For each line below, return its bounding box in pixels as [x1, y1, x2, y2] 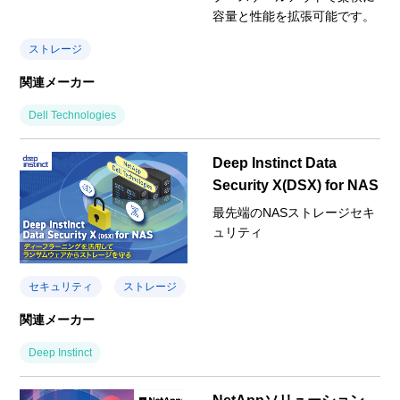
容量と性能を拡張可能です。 [212, 8, 375, 23]
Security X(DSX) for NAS [212, 177, 379, 193]
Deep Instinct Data [212, 154, 337, 171]
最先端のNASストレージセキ [212, 204, 375, 220]
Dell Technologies [29, 108, 117, 121]
